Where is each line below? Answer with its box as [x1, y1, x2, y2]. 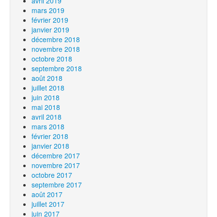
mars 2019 [31, 5, 64, 15]
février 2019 [31, 15, 68, 25]
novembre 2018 [31, 44, 80, 54]
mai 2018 [31, 102, 60, 112]
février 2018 [31, 131, 68, 141]
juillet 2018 [31, 83, 64, 93]
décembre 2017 [31, 151, 80, 160]
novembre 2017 [31, 160, 80, 170]
